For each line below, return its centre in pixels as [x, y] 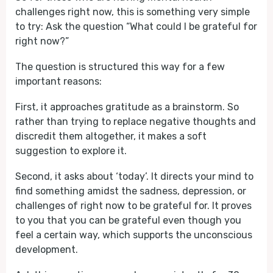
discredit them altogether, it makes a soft [111, 136]
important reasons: [58, 81]
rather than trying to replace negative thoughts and [136, 122]
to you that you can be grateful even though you [128, 220]
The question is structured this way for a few [120, 67]
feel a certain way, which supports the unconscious [134, 235]
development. [47, 250]
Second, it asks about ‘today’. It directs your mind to [134, 176]
